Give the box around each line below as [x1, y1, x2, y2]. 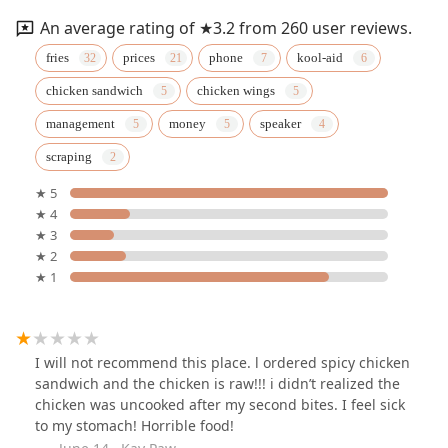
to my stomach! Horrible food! [35, 416, 234, 436]
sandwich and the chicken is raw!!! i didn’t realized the [35, 374, 400, 394]
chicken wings [197, 83, 275, 99]
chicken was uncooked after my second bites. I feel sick [35, 395, 405, 415]
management [46, 116, 115, 132]
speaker [260, 116, 301, 132]
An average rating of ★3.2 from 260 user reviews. [40, 16, 412, 39]
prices [123, 50, 155, 66]
